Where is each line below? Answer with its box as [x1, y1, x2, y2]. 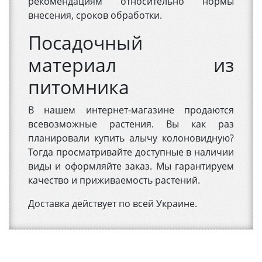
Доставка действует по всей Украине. [28, 197, 197, 211]
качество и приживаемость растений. [28, 174, 200, 187]
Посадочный [28, 30, 143, 56]
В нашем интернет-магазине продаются [28, 104, 234, 117]
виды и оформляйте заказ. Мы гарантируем [28, 160, 234, 173]
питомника [28, 74, 129, 100]
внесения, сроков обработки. [28, 9, 162, 22]
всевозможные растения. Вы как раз [28, 118, 234, 131]
